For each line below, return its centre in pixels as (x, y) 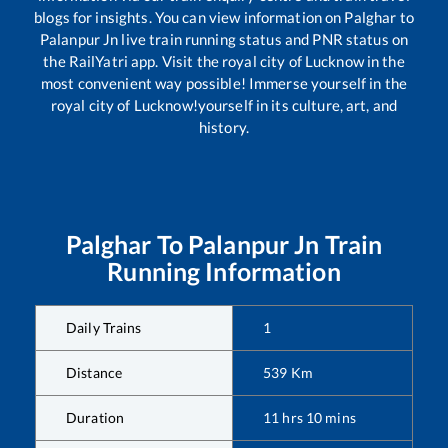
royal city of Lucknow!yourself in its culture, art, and (224, 105)
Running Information (224, 271)
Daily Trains (104, 328)
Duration (95, 418)
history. (224, 127)
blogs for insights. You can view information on (189, 17)
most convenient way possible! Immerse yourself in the (224, 83)
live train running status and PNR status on (263, 39)
